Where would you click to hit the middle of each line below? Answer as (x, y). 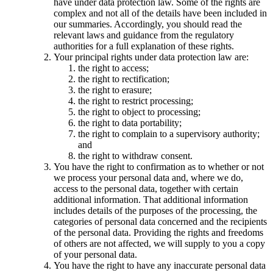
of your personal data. (95, 255)
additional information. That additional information (151, 200)
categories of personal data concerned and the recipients (160, 222)
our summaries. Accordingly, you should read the (148, 24)
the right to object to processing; (139, 112)
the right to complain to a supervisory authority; (169, 134)
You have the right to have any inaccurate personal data (160, 266)
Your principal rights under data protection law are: (151, 57)
